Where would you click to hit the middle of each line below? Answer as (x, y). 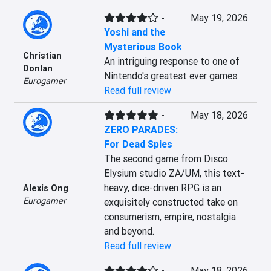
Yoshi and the (134, 32)
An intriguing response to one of (171, 61)
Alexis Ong (46, 188)
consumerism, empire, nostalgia (170, 217)
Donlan (38, 68)
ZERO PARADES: (141, 129)
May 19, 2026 (219, 18)
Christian (42, 55)
